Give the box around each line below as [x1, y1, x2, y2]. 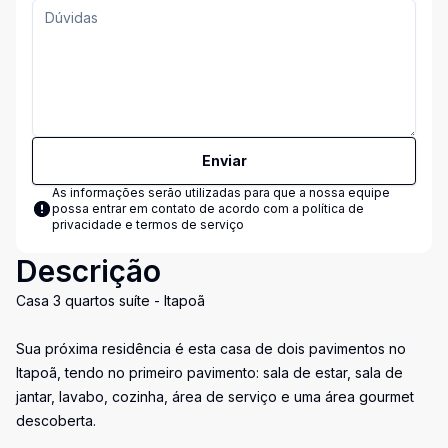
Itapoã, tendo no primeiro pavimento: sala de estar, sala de [16, 364, 403, 381]
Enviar [201, 152, 247, 169]
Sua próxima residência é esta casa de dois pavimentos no [16, 340, 406, 357]
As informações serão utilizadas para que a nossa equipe [52, 185, 390, 200]
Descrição [16, 253, 161, 289]
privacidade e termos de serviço [52, 217, 244, 232]
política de [302, 201, 364, 216]
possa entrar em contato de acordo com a [52, 201, 302, 216]
